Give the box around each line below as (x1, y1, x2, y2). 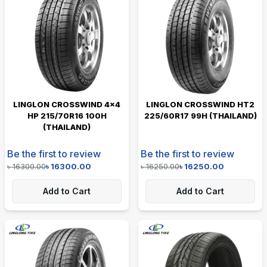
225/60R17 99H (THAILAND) (144, 110, 257, 120)
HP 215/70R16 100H (27, 110, 107, 120)
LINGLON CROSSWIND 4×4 (13, 99, 120, 109)
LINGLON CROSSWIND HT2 (146, 99, 254, 109)
